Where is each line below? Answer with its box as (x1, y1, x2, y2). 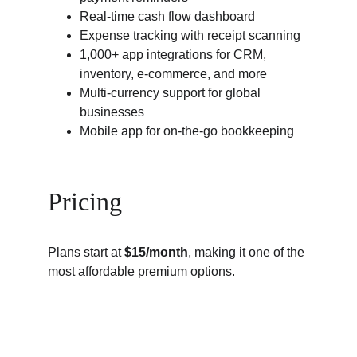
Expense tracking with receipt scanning (80, 29, 300, 42)
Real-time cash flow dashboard (80, 10, 255, 23)
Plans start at (48, 245, 124, 259)
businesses (80, 105, 144, 119)
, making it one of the (188, 245, 308, 259)
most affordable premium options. (48, 265, 235, 278)
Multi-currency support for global (80, 86, 264, 100)
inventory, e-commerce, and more (80, 67, 267, 80)
